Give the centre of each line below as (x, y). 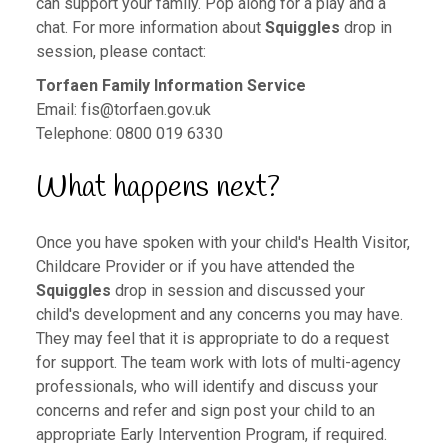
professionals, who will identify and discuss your (206, 387)
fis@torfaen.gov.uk (145, 110)
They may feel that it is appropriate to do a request (212, 339)
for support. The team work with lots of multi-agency (218, 363)
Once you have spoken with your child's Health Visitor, (222, 243)
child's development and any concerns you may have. (219, 315)
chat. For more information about (150, 28)
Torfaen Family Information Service (170, 86)
